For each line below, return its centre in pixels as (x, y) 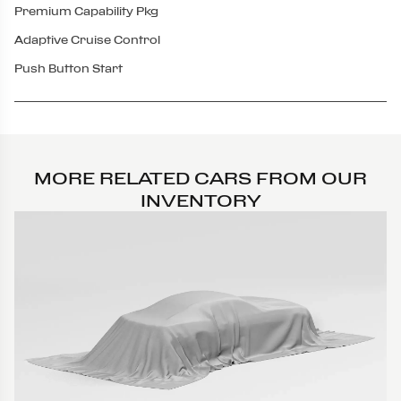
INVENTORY (200, 200)
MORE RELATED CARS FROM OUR (200, 178)
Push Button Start (68, 68)
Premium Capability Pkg (86, 11)
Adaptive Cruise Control (87, 40)
